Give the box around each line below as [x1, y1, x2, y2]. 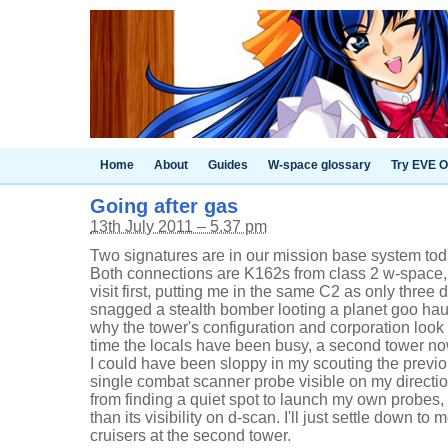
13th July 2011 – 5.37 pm [90, 218, 267, 235]
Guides [208, 158, 248, 172]
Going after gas [90, 195, 238, 217]
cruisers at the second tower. [90, 427, 291, 444]
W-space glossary [268, 158, 371, 172]
